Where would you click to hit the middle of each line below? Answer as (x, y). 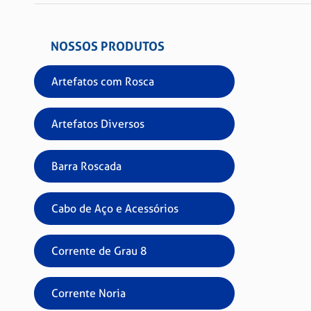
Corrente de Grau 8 (99, 251)
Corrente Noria (88, 293)
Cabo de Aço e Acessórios (115, 209)
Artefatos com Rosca (102, 82)
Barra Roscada (86, 166)
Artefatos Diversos (98, 124)
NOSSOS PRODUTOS (107, 46)
